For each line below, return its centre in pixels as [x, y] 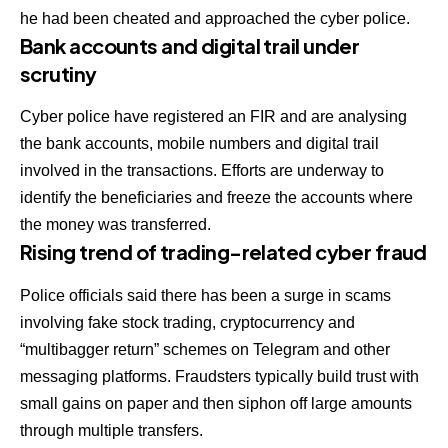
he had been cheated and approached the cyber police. [215, 19]
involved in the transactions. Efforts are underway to [202, 171]
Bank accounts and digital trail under [190, 46]
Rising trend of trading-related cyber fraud [223, 252]
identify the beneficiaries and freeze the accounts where [216, 198]
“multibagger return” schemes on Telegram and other [205, 349]
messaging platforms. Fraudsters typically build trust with [219, 376]
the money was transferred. [115, 225]
